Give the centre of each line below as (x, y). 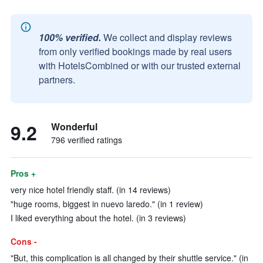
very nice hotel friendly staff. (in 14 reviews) (91, 190)
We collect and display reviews (168, 37)
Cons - (24, 241)
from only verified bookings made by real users (135, 51)
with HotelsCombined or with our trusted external (140, 65)
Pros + (23, 173)
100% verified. (70, 37)
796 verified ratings (87, 140)
